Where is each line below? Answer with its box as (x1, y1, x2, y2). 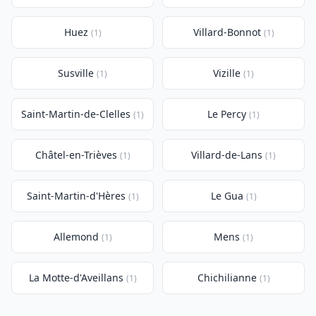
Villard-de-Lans (191, 148, 262, 162)
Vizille (213, 66, 241, 80)
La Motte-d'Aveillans (28, 271, 123, 284)
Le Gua (210, 189, 243, 202)
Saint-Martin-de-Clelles (21, 107, 130, 121)
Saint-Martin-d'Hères (26, 189, 126, 202)
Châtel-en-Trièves (35, 148, 117, 162)
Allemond (53, 230, 99, 243)
